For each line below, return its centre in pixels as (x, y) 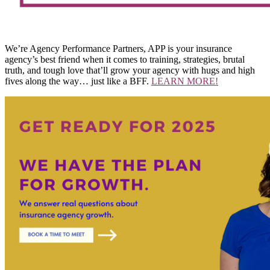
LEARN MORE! (185, 81)
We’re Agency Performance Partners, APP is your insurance (118, 49)
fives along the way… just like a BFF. (78, 81)
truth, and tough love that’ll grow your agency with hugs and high (130, 71)
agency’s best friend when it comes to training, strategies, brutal (125, 60)
